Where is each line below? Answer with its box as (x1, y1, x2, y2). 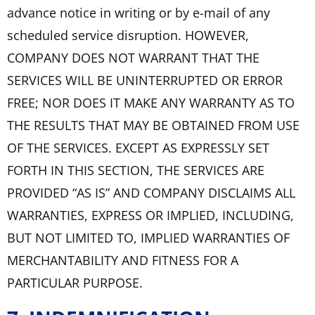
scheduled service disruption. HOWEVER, (7, 26, 249, 44)
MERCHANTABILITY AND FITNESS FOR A (7, 251, 238, 269)
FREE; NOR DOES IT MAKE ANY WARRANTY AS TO (7, 94, 295, 111)
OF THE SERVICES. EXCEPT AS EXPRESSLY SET (7, 139, 269, 156)
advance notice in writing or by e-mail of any (7, 4, 270, 21)
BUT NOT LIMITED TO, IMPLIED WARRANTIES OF (7, 229, 290, 246)
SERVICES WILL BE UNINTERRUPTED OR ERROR (7, 71, 283, 89)
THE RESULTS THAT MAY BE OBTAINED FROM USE (7, 116, 300, 134)
